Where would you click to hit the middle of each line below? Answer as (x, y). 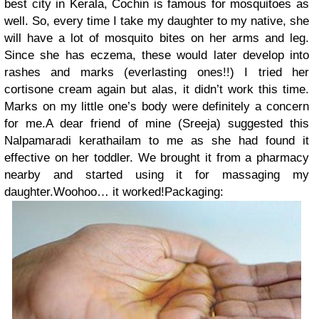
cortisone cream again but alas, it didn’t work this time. (157, 90)
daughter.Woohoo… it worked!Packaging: (114, 192)
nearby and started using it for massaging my (157, 175)
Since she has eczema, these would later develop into (157, 56)
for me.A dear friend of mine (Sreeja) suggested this (157, 124)
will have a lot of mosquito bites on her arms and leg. (157, 38)
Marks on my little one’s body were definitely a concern (157, 107)
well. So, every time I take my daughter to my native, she (157, 21)
